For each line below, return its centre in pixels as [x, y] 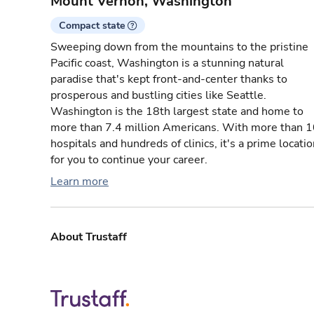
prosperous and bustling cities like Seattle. [158, 96]
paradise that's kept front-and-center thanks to [169, 80]
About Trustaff [89, 237]
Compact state [92, 26]
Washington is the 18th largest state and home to [177, 112]
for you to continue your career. [129, 160]
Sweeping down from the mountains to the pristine [179, 47]
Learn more [80, 182]
